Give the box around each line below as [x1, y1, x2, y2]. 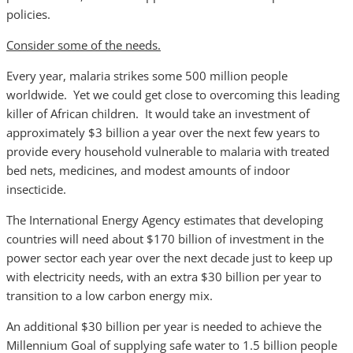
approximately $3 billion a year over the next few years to [6, 124, 320, 140]
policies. [6, 6, 50, 22]
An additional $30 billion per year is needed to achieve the [6, 318, 321, 334]
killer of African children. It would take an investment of [6, 106, 310, 121]
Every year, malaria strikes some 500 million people [6, 68, 288, 84]
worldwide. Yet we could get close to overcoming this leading [6, 87, 340, 102]
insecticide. [6, 181, 66, 197]
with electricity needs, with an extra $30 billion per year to [6, 269, 321, 284]
